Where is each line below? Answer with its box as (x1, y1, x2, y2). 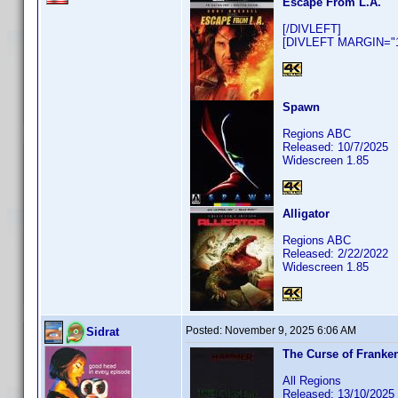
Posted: (186, 324, 225, 337)
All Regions (283, 374, 341, 387)
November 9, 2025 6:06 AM (225, 324, 356, 337)
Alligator (283, 207, 330, 220)
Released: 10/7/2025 (283, 140, 388, 154)
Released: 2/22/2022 (283, 247, 388, 260)
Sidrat (86, 325, 119, 338)
